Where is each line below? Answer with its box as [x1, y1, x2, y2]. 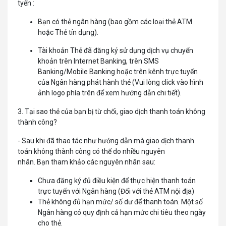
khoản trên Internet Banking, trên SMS [38, 57, 159, 65]
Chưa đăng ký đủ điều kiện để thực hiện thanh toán [38, 177, 196, 185]
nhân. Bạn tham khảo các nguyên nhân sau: [18, 158, 155, 166]
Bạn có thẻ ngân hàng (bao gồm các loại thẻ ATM [38, 18, 192, 26]
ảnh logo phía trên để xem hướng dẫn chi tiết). [38, 89, 182, 97]
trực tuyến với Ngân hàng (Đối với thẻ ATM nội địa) [38, 187, 194, 195]
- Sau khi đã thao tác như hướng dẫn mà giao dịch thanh [18, 137, 194, 145]
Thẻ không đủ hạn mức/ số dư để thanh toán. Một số [38, 198, 203, 206]
